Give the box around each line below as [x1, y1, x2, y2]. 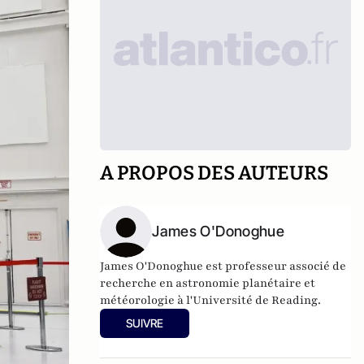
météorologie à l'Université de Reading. [100, 292, 322, 308]
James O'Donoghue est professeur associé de [100, 258, 347, 274]
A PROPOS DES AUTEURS [100, 162, 329, 184]
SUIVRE [126, 316, 164, 330]
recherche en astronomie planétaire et [100, 275, 316, 291]
